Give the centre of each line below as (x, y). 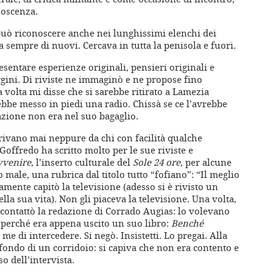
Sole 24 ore (157, 162)
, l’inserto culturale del (82, 162)
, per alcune (206, 162)
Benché (187, 223)
